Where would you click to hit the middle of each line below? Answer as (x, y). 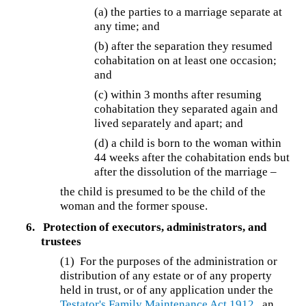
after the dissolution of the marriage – (186, 171)
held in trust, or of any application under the (167, 290)
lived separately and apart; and (169, 123)
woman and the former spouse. (134, 206)
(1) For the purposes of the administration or (169, 262)
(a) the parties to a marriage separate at (189, 12)
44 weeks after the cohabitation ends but (192, 157)
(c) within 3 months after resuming (178, 94)
